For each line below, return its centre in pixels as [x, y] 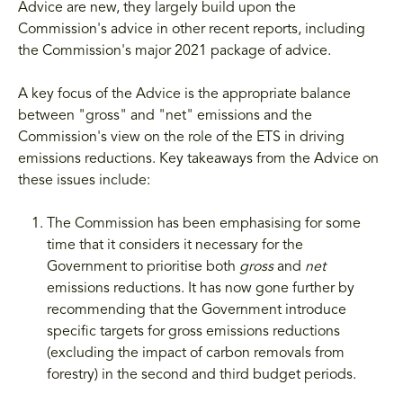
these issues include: [84, 180]
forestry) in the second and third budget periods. [201, 375]
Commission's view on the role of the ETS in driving [181, 137]
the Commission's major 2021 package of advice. [175, 51]
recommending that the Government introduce [197, 310]
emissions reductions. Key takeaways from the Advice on [198, 159]
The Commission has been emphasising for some [204, 224]
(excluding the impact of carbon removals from [196, 353]
